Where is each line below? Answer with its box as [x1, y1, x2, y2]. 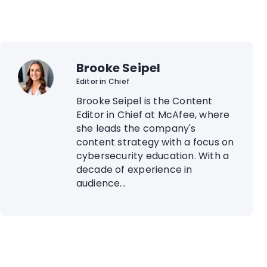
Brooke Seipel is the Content [76, 94, 213, 108]
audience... [76, 176, 126, 190]
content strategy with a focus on [76, 135, 234, 149]
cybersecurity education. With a [76, 149, 229, 163]
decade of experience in [76, 163, 193, 176]
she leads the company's [76, 122, 196, 135]
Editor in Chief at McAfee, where [76, 108, 230, 122]
